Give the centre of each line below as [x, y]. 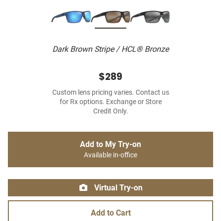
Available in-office [110, 155]
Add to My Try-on [110, 145]
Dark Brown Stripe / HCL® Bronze [110, 49]
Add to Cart [110, 213]
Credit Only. [110, 111]
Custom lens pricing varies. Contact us [110, 93]
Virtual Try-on [117, 188]
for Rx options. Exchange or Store [110, 102]
